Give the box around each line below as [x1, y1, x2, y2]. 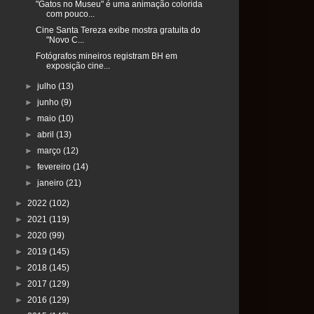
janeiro [37, 178, 67, 189]
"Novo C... [46, 35, 84, 46]
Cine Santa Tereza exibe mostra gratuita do [35, 25, 200, 36]
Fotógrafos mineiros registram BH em [35, 51, 177, 62]
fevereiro [37, 162, 74, 172]
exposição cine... [46, 61, 110, 71]
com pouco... [46, 9, 95, 20]
